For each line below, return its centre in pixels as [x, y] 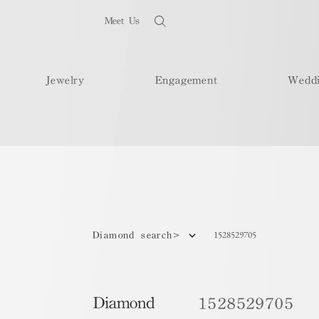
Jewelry [66, 80]
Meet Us [122, 21]
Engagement [186, 80]
